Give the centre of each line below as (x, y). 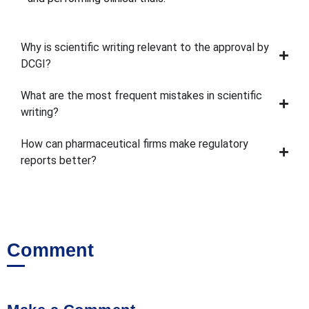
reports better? (59, 160)
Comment (50, 250)
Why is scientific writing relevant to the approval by (145, 47)
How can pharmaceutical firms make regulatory (134, 143)
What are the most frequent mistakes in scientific (141, 95)
